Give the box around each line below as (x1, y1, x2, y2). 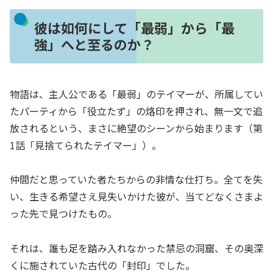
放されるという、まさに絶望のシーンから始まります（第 (10, 120, 263, 135)
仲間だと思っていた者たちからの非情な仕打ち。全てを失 (10, 172, 263, 187)
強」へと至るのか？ (34, 34, 154, 54)
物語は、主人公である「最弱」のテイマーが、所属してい (10, 86, 263, 101)
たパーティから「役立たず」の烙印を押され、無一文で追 (10, 103, 263, 118)
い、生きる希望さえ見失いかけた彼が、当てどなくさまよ (10, 189, 263, 204)
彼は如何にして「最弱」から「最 (34, 18, 235, 38)
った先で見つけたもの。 (10, 206, 117, 221)
